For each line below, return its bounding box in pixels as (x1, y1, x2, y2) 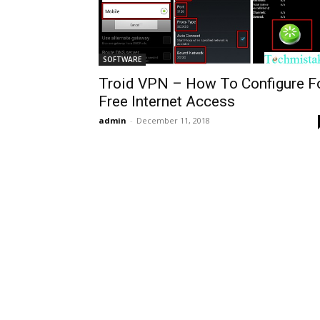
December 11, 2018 (136, 114, 210, 126)
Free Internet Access (99, 92, 235, 110)
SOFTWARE (103, 54, 141, 64)
